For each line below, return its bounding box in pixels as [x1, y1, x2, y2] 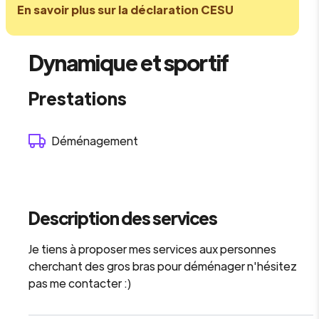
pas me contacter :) [28, 276, 132, 291]
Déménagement [51, 133, 138, 148]
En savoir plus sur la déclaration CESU [17, 2, 234, 17]
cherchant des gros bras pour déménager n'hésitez [28, 258, 297, 273]
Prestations [28, 87, 127, 109]
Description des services [28, 206, 217, 229]
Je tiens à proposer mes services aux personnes [28, 241, 276, 256]
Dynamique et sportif [28, 48, 229, 76]
